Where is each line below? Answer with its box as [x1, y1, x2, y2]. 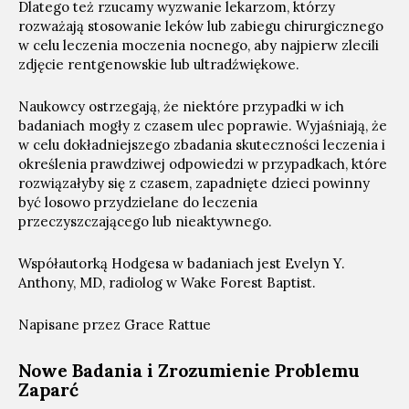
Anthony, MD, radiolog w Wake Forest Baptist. [18, 274, 316, 291]
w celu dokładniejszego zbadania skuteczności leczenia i [18, 136, 385, 153]
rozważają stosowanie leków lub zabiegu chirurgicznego [18, 17, 383, 35]
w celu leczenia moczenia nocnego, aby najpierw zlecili [18, 37, 379, 54]
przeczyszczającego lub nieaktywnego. [18, 213, 272, 230]
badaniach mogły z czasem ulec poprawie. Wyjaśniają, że [18, 117, 387, 134]
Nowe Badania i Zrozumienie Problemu [18, 359, 360, 383]
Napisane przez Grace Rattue [18, 316, 211, 333]
